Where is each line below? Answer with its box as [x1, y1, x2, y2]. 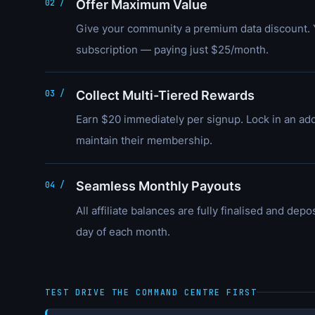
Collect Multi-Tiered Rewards [76, 87, 255, 103]
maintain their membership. [76, 134, 212, 148]
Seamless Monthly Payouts [76, 179, 241, 194]
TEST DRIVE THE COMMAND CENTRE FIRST [45, 286, 257, 297]
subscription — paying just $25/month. [76, 43, 269, 56]
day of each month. [76, 225, 170, 238]
